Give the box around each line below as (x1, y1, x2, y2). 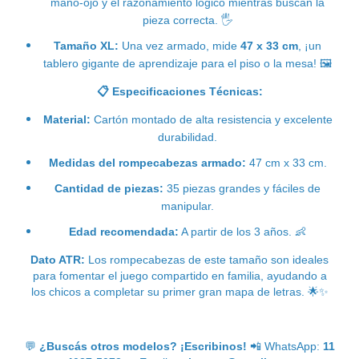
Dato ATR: (30, 252, 85, 266)
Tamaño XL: (54, 38, 119, 52)
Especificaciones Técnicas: (108, 84, 263, 98)
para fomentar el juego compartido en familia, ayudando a (32, 268, 327, 282)
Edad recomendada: (69, 224, 179, 238)
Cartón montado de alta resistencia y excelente (90, 112, 333, 126)
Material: (42, 112, 91, 126)
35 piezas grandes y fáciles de (163, 181, 321, 195)
